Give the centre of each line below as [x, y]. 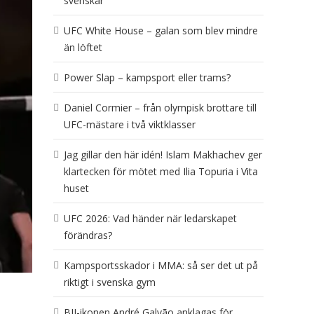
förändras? [88, 235]
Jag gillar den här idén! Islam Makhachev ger [163, 155]
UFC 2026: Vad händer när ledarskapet [150, 218]
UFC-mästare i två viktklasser [130, 124]
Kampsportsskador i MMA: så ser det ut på [161, 265]
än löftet [83, 47]
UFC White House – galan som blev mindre [161, 30]
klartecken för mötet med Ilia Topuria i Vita [161, 171]
